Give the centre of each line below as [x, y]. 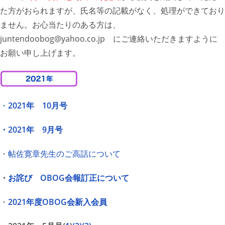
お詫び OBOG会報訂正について [69, 178]
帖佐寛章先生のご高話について [64, 154]
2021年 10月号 [38, 106]
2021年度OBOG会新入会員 [58, 202]
